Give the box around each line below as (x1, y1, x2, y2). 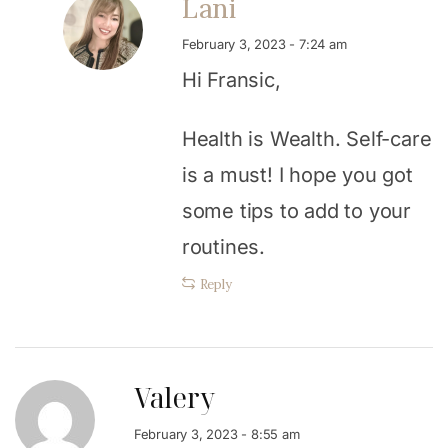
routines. (181, 234, 265, 259)
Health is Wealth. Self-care (181, 126, 432, 151)
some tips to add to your (181, 198, 411, 223)
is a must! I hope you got (181, 162, 413, 187)
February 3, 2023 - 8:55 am (133, 425, 300, 442)
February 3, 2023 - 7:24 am (181, 35, 347, 52)
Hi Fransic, (181, 67, 281, 92)
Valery (133, 378, 215, 416)
